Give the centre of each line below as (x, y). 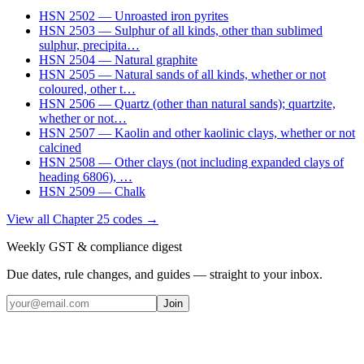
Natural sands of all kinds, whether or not (220, 75)
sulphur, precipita (83, 45)
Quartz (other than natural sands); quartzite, (225, 104)
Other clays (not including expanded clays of (229, 162)
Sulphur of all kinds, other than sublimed (219, 31)
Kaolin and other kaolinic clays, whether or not (235, 133)
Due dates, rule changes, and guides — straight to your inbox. (165, 275)
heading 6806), (79, 177)
